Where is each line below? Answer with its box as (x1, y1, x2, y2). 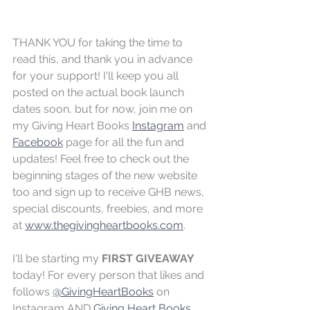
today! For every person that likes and (12, 268, 207, 282)
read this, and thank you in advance (12, 53, 195, 66)
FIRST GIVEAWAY (102, 252, 194, 266)
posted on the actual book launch (12, 86, 187, 100)
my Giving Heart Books (12, 119, 132, 133)
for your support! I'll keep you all (12, 69, 181, 83)
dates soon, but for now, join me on (12, 102, 195, 116)
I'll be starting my (12, 252, 102, 266)
